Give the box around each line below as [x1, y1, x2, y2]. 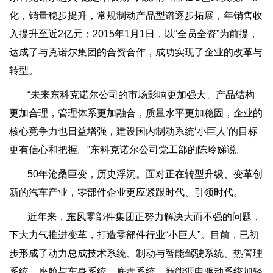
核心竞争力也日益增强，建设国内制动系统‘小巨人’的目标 [9, 126, 258, 136]
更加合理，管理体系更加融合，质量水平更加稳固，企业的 [9, 108, 263, 118]
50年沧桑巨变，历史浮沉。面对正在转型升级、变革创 [27, 169, 263, 179]
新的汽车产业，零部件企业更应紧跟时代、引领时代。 [9, 187, 243, 197]
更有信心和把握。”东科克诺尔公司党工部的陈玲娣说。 [9, 144, 246, 155]
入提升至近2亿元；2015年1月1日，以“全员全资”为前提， [9, 29, 258, 39]
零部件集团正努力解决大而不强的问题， [86, 211, 261, 222]
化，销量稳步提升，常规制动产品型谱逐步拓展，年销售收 [9, 10, 263, 21]
